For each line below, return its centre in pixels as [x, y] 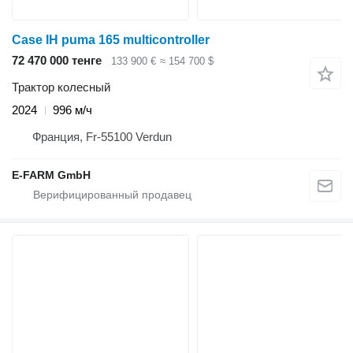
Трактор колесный [61, 87]
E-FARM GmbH [51, 175]
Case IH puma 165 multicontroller [111, 39]
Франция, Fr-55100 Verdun [102, 137]
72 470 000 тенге [57, 60]
